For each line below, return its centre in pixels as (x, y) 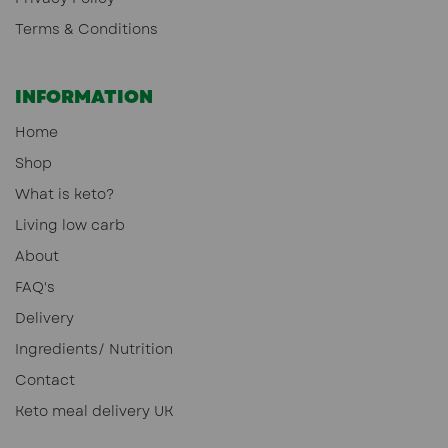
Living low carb (70, 224)
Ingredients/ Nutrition (94, 348)
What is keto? (64, 193)
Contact (45, 379)
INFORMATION (84, 96)
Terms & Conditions (86, 28)
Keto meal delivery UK (94, 410)
